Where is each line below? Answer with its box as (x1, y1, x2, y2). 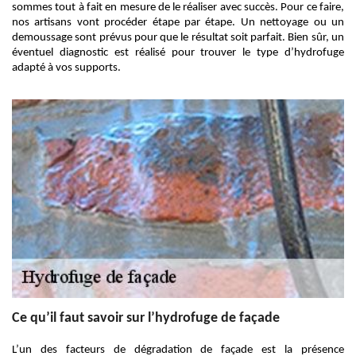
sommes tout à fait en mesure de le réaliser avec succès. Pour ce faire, (12, 2, 344, 14)
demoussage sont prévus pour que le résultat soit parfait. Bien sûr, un (12, 32, 344, 44)
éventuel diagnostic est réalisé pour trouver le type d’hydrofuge (12, 47, 344, 59)
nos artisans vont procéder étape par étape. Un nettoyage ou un (12, 17, 344, 29)
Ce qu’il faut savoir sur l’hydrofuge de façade (12, 311, 280, 326)
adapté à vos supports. (12, 62, 121, 74)
